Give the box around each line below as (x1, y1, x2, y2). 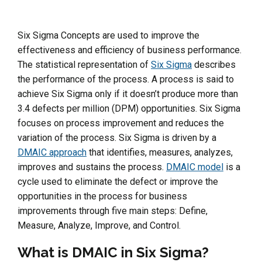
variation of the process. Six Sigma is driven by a (18, 132, 216, 143)
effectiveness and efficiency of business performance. (18, 44, 242, 56)
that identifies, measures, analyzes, (87, 146, 233, 158)
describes (192, 58, 236, 70)
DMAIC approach (18, 146, 87, 158)
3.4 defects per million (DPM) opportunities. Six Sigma (18, 102, 240, 114)
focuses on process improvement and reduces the (18, 117, 224, 129)
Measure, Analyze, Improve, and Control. (18, 219, 181, 231)
